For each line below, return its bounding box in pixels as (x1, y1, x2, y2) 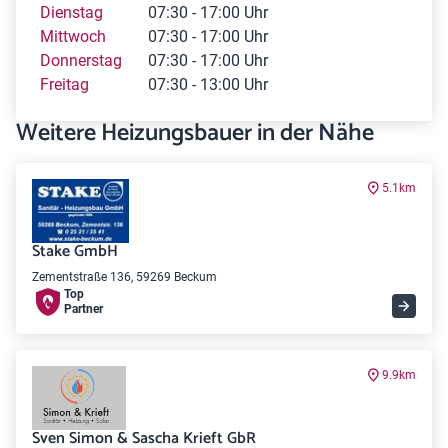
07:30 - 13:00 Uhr (148, 75, 268, 94)
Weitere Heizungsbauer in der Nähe (16, 114, 374, 153)
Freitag (40, 75, 89, 94)
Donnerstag (40, 51, 122, 70)
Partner (64, 302, 103, 316)
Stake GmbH (32, 238, 118, 265)
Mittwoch (40, 27, 106, 46)
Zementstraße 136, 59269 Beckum (32, 270, 217, 284)
